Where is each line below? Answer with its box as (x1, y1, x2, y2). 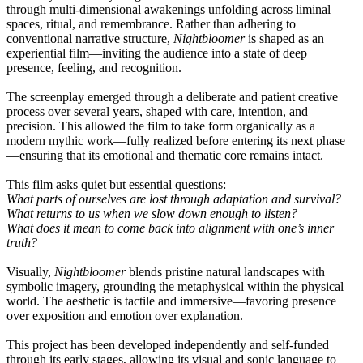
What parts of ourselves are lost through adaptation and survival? (6, 192, 341, 207)
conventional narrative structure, (6, 32, 173, 46)
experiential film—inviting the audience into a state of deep (6, 46, 307, 61)
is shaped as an (245, 32, 324, 46)
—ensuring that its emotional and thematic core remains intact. (6, 148, 323, 163)
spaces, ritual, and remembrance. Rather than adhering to (6, 17, 296, 32)
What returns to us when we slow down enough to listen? (6, 207, 297, 221)
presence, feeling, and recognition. (6, 61, 181, 75)
